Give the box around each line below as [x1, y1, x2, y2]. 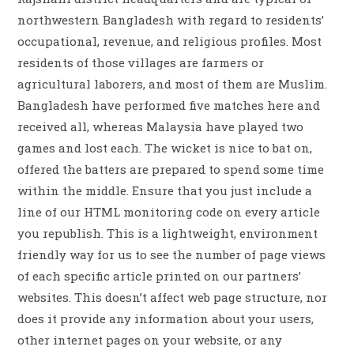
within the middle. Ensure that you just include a [17, 183, 313, 199]
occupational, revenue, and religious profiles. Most [17, 33, 322, 50]
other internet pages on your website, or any [17, 332, 283, 348]
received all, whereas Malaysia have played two [17, 119, 304, 135]
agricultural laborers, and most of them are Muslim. [17, 76, 328, 92]
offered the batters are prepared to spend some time [17, 161, 325, 178]
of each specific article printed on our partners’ [17, 268, 302, 284]
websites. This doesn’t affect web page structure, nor [17, 289, 328, 306]
